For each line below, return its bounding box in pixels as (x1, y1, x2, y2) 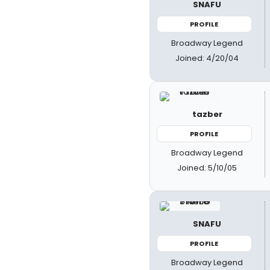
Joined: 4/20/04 (175, 52, 239, 64)
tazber (192, 108, 222, 120)
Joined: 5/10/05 (177, 162, 237, 174)
